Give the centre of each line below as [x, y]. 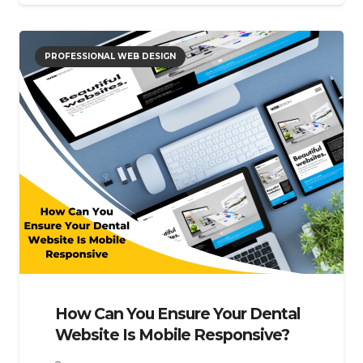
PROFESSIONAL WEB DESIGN [111, 57]
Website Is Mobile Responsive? [173, 334]
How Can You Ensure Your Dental [178, 313]
